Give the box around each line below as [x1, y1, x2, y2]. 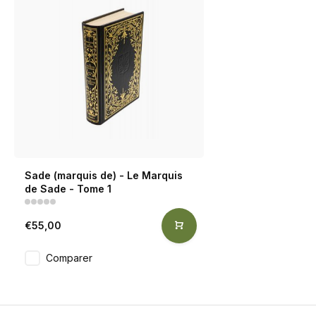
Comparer [46, 251, 92, 264]
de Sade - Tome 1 [25, 182, 111, 195]
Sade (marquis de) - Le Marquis [25, 169, 183, 181]
